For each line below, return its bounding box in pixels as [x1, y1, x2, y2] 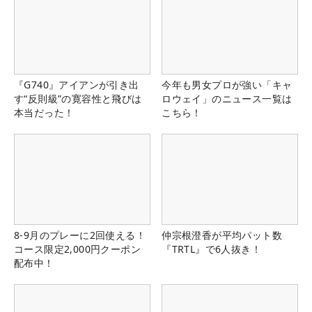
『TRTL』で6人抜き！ [162, 242, 261, 256]
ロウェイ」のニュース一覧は [162, 91, 292, 105]
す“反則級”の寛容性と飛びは [14, 91, 142, 105]
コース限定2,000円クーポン [14, 242, 141, 256]
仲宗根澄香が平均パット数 [162, 228, 282, 242]
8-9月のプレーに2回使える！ [14, 228, 146, 242]
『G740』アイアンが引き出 [14, 77, 139, 91]
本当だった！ [14, 105, 75, 119]
